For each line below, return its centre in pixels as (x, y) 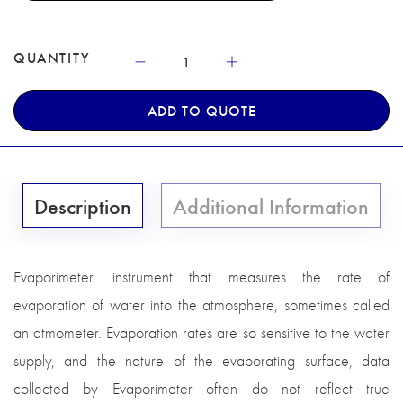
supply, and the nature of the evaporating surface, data (201, 361)
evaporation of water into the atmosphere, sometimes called (201, 305)
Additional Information (271, 206)
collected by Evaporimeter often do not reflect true (201, 389)
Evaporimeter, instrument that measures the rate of (201, 278)
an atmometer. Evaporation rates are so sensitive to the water (201, 333)
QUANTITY (52, 58)
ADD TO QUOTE (201, 111)
